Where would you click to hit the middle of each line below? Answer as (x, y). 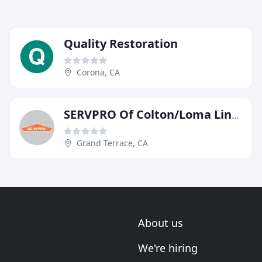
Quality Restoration (121, 44)
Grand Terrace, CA (112, 143)
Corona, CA (98, 73)
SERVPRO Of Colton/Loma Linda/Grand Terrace (235, 116)
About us (161, 223)
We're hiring (168, 248)
